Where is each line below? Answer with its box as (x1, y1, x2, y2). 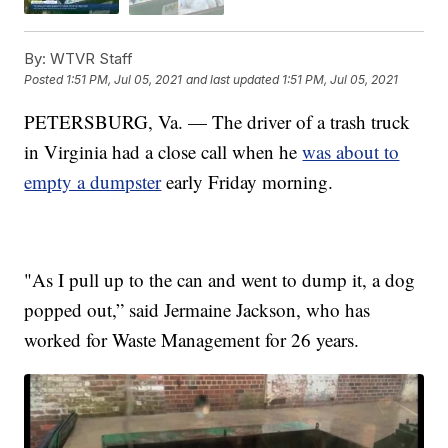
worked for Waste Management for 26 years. (24, 326, 360, 352)
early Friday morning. (161, 168, 334, 194)
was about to (302, 138, 400, 164)
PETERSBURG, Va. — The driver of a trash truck (24, 108, 411, 134)
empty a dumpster (24, 168, 162, 194)
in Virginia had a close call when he (24, 138, 303, 164)
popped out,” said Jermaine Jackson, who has (24, 296, 371, 322)
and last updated (186, 72, 280, 88)
